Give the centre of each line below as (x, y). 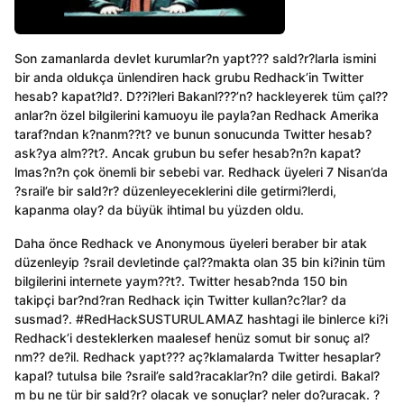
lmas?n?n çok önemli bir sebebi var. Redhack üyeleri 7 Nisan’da (201, 172)
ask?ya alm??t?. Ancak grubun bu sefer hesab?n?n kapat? (188, 153)
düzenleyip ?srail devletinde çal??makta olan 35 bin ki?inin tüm (200, 262)
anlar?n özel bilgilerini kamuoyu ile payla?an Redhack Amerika (197, 115)
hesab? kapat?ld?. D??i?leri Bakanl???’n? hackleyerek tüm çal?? (201, 96)
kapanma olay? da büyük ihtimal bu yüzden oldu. (159, 210)
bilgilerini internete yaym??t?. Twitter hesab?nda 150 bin (181, 281)
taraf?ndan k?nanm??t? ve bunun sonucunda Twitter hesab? (193, 134)
